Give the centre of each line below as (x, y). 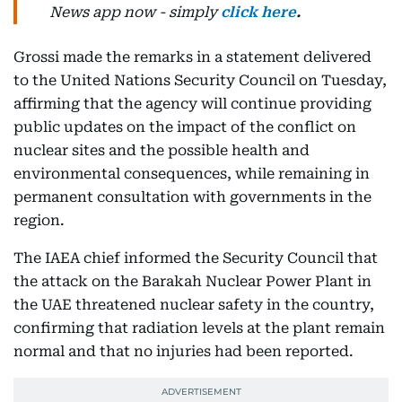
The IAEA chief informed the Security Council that (196, 258)
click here (258, 12)
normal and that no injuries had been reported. (184, 351)
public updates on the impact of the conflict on (185, 127)
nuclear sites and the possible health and (162, 150)
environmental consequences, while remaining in (192, 174)
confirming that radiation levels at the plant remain (199, 328)
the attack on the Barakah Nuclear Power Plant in (192, 281)
